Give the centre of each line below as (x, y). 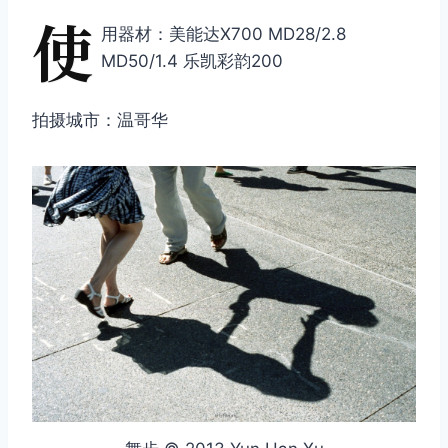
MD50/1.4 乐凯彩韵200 (192, 61)
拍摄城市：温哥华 (100, 120)
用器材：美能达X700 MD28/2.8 (223, 34)
